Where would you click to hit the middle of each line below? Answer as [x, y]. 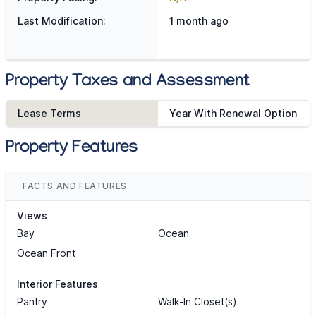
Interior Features [57, 284]
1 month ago [199, 21]
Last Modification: [62, 21]
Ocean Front [46, 253]
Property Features [72, 150]
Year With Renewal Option [233, 114]
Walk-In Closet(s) [197, 302]
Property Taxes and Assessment [128, 83]
